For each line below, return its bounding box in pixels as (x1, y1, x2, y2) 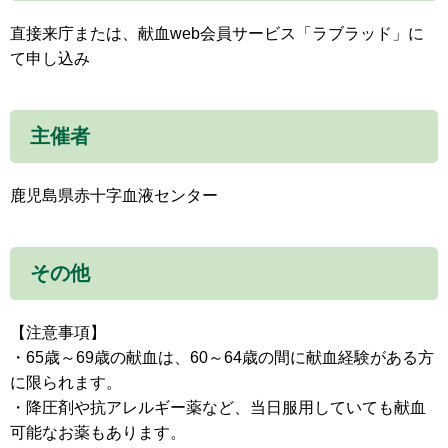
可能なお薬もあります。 (10, 424, 186, 442)
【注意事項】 (10, 324, 106, 342)
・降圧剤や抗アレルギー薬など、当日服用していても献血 (10, 399, 426, 417)
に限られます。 (10, 374, 122, 392)
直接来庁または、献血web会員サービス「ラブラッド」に (10, 25, 424, 43)
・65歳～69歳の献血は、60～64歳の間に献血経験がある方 (10, 349, 434, 367)
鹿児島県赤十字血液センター (10, 187, 218, 205)
